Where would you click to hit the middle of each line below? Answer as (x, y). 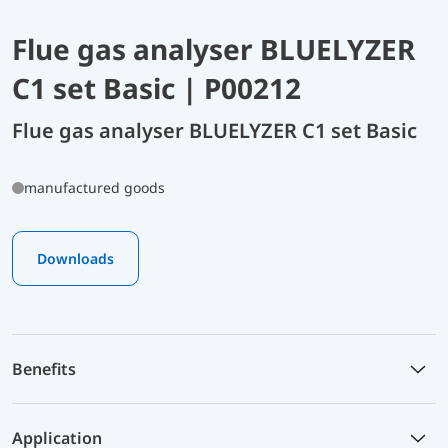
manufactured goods (94, 187)
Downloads (75, 258)
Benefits (44, 368)
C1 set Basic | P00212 (156, 87)
